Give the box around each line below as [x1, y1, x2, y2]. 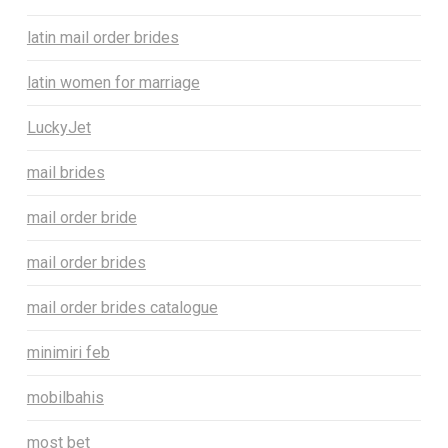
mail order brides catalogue [26, 298, 218, 318]
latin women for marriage [26, 73, 200, 93]
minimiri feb [26, 343, 110, 363]
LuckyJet [26, 118, 91, 138]
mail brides [26, 163, 105, 183]
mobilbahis [26, 388, 104, 408]
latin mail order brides [26, 28, 179, 48]
